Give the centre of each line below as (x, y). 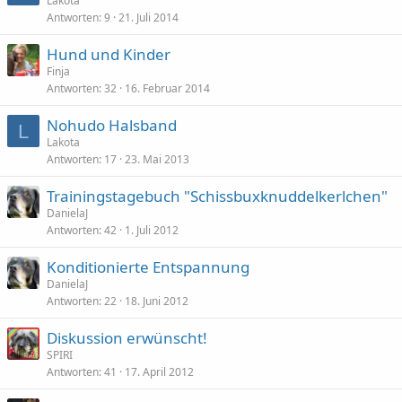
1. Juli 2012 (152, 230)
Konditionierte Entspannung (148, 267)
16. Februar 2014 (167, 88)
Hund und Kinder (109, 54)
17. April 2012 (159, 372)
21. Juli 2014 (149, 17)
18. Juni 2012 (157, 301)
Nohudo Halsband (112, 125)
